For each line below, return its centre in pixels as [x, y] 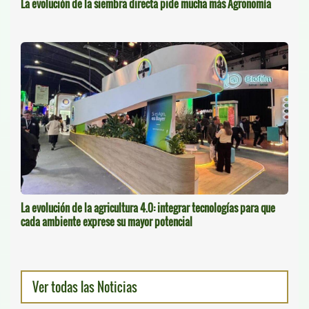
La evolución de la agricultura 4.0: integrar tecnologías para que [148, 208]
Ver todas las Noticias [85, 287]
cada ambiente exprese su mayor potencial [107, 222]
